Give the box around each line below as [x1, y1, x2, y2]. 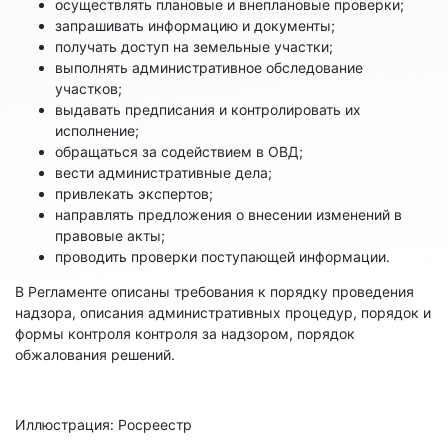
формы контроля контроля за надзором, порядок [15, 324, 355, 342]
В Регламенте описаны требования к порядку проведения [15, 282, 414, 300]
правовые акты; [55, 226, 165, 244]
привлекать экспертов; [55, 184, 213, 202]
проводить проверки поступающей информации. [55, 247, 390, 265]
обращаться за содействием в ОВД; [55, 142, 303, 160]
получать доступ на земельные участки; [55, 37, 333, 55]
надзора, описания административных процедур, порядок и [15, 303, 431, 321]
